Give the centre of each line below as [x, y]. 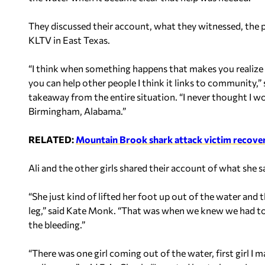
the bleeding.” [57, 224]
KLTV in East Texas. [69, 40]
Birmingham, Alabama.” [77, 111]
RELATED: [52, 139]
